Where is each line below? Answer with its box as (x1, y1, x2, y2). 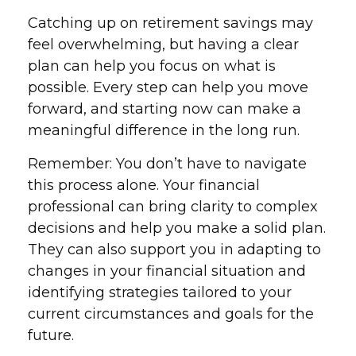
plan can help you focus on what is (28, 57, 276, 75)
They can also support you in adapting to (28, 241, 321, 258)
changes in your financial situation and (28, 262, 306, 280)
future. (28, 327, 74, 344)
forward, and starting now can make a (28, 100, 301, 118)
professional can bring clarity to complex (28, 198, 318, 215)
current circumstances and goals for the (28, 305, 314, 323)
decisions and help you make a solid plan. (28, 219, 326, 237)
